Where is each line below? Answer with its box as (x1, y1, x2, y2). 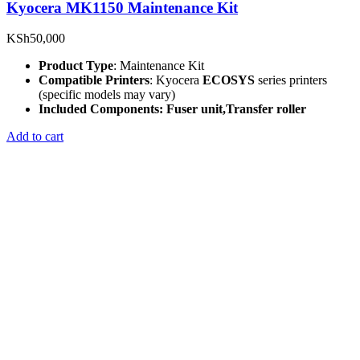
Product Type (39, 59, 113, 73)
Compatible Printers (39, 73, 149, 88)
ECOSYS (202, 73, 255, 88)
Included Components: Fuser (39, 102, 198, 117)
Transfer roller (226, 102, 306, 117)
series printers (255, 73, 327, 88)
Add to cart (6, 129, 63, 144)
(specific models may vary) (39, 88, 175, 102)
